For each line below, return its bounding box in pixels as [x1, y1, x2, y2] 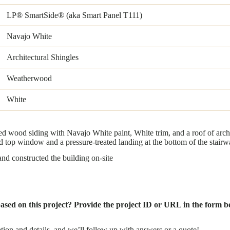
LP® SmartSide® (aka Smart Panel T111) [7, 11, 142, 20]
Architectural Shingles [7, 53, 79, 62]
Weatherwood [7, 74, 52, 83]
